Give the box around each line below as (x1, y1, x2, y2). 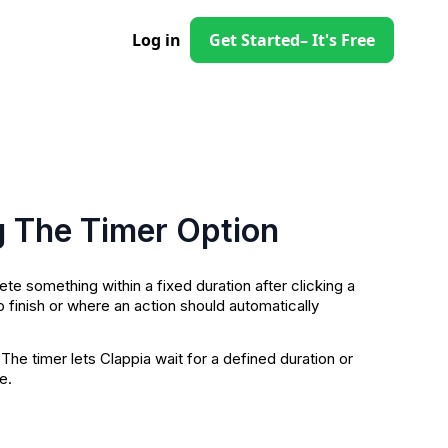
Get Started (209, 28, 300, 51)
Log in (132, 28, 181, 51)
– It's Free (300, 28, 375, 51)
